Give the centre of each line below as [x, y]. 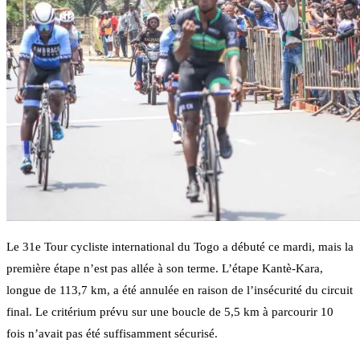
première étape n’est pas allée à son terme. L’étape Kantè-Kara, [165, 269]
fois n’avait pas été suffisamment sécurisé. [112, 334]
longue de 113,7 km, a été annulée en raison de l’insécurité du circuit [180, 290]
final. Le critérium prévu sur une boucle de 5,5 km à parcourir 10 [170, 312]
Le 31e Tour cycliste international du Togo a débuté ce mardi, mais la [180, 247]
